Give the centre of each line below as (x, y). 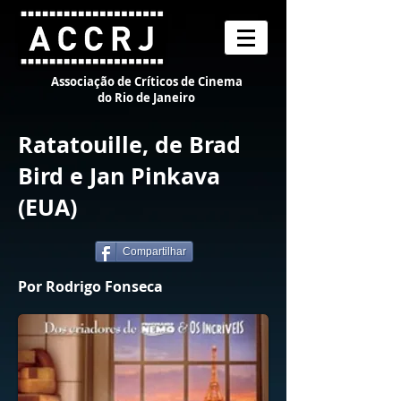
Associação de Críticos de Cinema (146, 81)
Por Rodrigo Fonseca (90, 286)
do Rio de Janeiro (146, 98)
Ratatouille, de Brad (129, 145)
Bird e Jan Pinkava (119, 176)
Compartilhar (154, 252)
